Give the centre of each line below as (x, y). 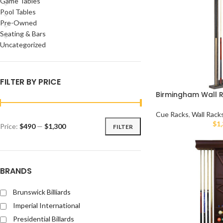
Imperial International (47, 205)
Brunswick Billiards (42, 192)
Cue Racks (172, 114)
